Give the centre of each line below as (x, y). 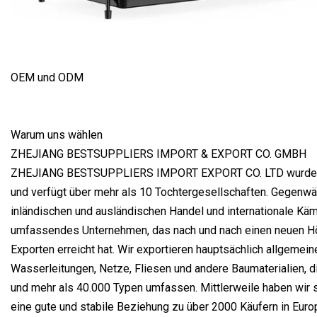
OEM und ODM (47, 77)
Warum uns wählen (57, 134)
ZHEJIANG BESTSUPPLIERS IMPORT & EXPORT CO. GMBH (158, 154)
